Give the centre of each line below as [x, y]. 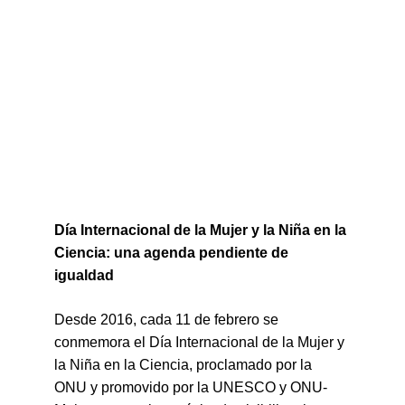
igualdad [84, 275]
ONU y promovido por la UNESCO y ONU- [191, 387]
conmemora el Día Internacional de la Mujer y [201, 342]
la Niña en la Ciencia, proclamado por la [185, 365]
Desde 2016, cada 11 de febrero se [168, 320]
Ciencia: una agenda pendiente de [173, 253]
